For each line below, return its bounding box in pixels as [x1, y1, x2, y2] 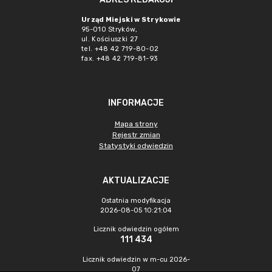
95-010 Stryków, [81, 25, 138, 33]
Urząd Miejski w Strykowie [81, 16, 181, 24]
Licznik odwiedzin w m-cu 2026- [82, 256, 190, 263]
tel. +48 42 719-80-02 [81, 45, 159, 53]
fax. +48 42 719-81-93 [81, 55, 158, 63]
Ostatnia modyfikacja [101, 197, 171, 205]
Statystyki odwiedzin [99, 141, 173, 150]
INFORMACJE [108, 98, 164, 108]
